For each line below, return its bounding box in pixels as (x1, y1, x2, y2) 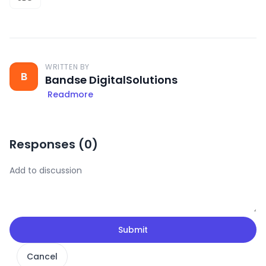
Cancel (27, 250, 58, 262)
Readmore (47, 88, 93, 100)
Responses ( (9, 135, 84, 153)
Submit (118, 223, 148, 236)
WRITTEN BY (45, 61, 90, 72)
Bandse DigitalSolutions (45, 72, 178, 87)
